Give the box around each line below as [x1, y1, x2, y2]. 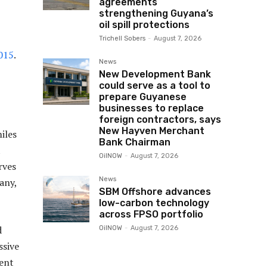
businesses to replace [99, 103, 204, 114]
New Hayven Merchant [99, 125, 204, 136]
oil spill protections [99, 19, 190, 30]
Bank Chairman [99, 136, 170, 148]
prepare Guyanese [99, 91, 187, 103]
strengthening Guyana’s [99, 8, 213, 19]
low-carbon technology [99, 197, 209, 209]
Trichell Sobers [99, 35, 145, 42]
